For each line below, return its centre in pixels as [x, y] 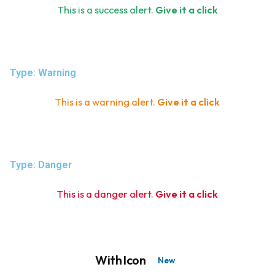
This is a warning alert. [106, 102]
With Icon [122, 260]
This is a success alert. [106, 10]
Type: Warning [43, 72]
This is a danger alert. [106, 194]
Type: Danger [41, 165]
